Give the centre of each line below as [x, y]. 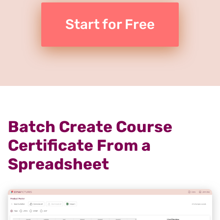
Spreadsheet [58, 164]
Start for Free [110, 25]
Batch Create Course [90, 127]
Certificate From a [79, 146]
